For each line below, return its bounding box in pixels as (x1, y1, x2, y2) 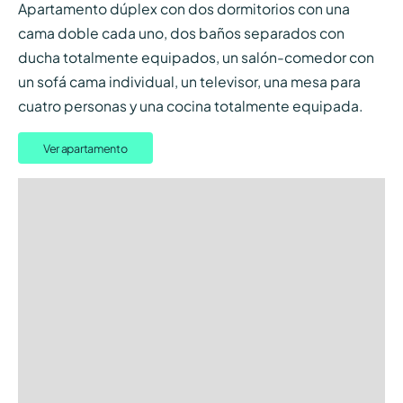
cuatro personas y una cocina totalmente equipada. (17, 97, 363, 115)
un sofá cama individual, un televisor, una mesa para (17, 73, 361, 91)
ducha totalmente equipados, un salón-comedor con (17, 49, 374, 67)
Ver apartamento (42, 140, 128, 156)
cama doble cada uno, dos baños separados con (17, 24, 345, 42)
